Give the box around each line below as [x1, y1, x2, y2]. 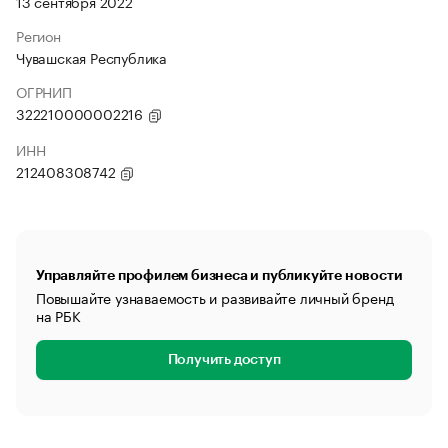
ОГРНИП [16, 80, 72, 102]
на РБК [36, 304, 81, 326]
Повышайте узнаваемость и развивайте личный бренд [36, 286, 394, 308]
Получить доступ [167, 353, 281, 367]
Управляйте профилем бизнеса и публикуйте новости [36, 268, 403, 282]
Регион [16, 24, 61, 46]
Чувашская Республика [16, 46, 167, 68]
